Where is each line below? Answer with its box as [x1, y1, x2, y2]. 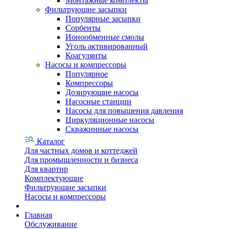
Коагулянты [65, 51, 107, 60]
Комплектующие [25, 173, 83, 182]
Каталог [37, 136, 65, 146]
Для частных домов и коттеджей [25, 146, 138, 155]
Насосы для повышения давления [65, 106, 183, 115]
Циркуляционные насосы [65, 115, 154, 124]
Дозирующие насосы [65, 87, 139, 97]
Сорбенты [65, 23, 101, 32]
